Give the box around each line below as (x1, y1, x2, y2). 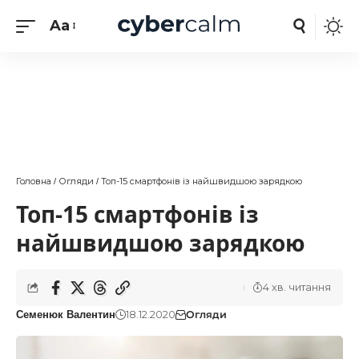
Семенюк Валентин (16, 309, 115, 321)
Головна (16, 175, 51, 187)
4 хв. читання (263, 281, 331, 293)
